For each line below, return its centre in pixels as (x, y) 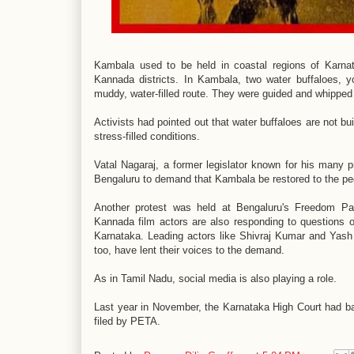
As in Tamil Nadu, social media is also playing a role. (217, 279)
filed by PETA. (127, 321)
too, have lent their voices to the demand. (189, 250)
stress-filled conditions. (147, 136)
